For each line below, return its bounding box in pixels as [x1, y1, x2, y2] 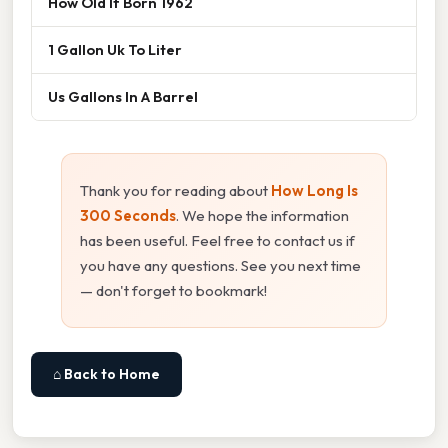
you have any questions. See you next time [80, 256, 361, 276]
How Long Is [271, 181, 358, 201]
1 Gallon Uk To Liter [48, 40, 182, 60]
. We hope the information [176, 206, 349, 226]
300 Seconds [80, 206, 176, 226]
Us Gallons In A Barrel [48, 87, 198, 107]
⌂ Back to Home [53, 365, 160, 384]
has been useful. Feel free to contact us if [80, 231, 355, 251]
